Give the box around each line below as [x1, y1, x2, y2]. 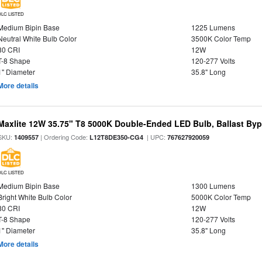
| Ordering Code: [39, 132, 90, 142]
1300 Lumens [191, 181, 235, 191]
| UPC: [143, 132, 168, 142]
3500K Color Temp [191, 33, 251, 43]
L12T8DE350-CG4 [89, 133, 144, 142]
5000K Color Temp [191, 192, 251, 202]
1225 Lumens [191, 22, 235, 32]
